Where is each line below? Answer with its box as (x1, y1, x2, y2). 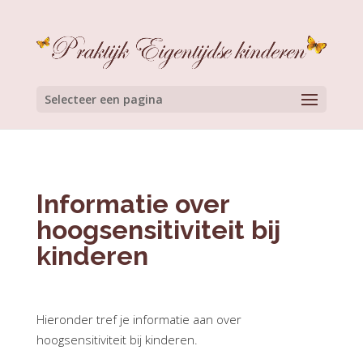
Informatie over (36, 189, 229, 219)
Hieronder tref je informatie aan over (36, 311, 241, 327)
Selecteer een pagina (44, 91, 163, 107)
